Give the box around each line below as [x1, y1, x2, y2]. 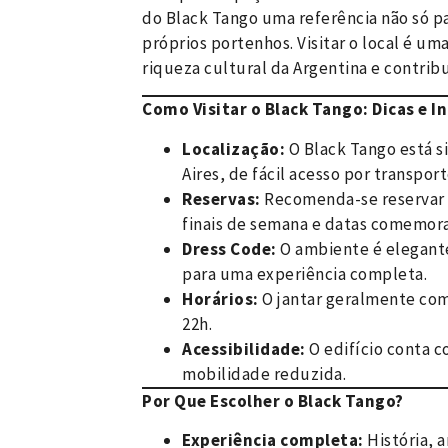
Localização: [182, 137, 285, 160]
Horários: [182, 287, 259, 310]
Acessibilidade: [182, 337, 306, 360]
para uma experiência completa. [182, 262, 427, 285]
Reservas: [182, 187, 261, 210]
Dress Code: [182, 237, 277, 260]
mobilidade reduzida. [182, 362, 346, 385]
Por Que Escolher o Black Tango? [142, 389, 404, 412]
